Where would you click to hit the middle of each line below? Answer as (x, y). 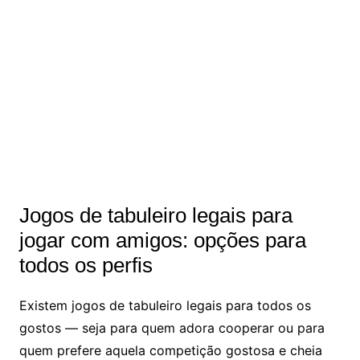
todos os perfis (86, 266)
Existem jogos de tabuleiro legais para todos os (165, 306)
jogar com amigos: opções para (162, 241)
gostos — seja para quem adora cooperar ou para (172, 328)
